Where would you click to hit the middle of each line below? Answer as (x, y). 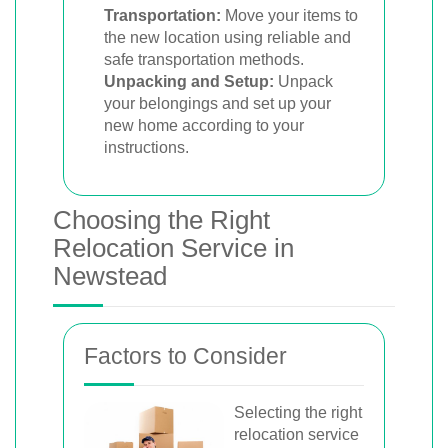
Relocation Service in (173, 248)
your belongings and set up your (217, 103)
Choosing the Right (161, 220)
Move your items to (289, 15)
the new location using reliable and (227, 37)
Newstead (110, 276)
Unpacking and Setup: (189, 81)
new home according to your (204, 125)
